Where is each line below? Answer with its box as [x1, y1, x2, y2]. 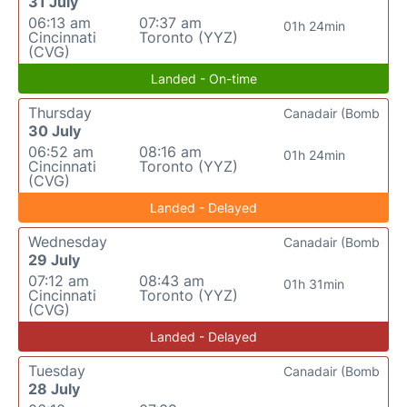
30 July [28, 122, 81, 140]
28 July [28, 380, 80, 398]
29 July [28, 251, 80, 269]
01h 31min [283, 276, 345, 292]
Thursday [28, 104, 92, 122]
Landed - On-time [150, 71, 257, 86]
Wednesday [28, 233, 107, 251]
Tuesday [28, 362, 85, 380]
